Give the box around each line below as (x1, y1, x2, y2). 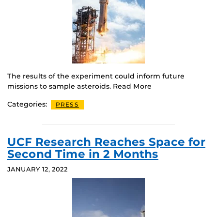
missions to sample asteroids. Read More (7, 81, 152, 91)
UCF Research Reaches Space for (7, 135, 205, 149)
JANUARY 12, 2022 (7, 166, 68, 173)
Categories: (7, 99, 49, 108)
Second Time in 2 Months (7, 147, 158, 161)
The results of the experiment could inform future (7, 71, 185, 80)
